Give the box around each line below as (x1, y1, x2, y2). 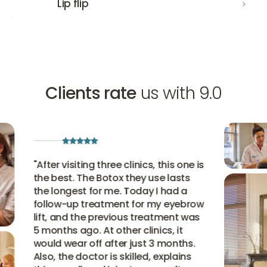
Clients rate (45, 81, 136, 105)
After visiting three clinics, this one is (28, 158, 196, 172)
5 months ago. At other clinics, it (24, 223, 175, 237)
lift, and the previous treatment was (24, 210, 191, 224)
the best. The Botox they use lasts (24, 171, 182, 185)
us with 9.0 (136, 81, 222, 105)
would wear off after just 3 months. (24, 237, 187, 250)
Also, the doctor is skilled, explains (24, 250, 183, 263)
